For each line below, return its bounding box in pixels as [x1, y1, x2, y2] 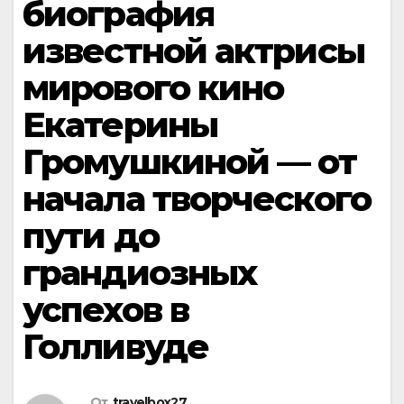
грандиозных [23, 252, 257, 294]
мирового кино [23, 67, 284, 109]
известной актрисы [23, 30, 364, 72]
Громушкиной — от [23, 141, 356, 183]
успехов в [23, 289, 188, 331]
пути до [23, 215, 159, 257]
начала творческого [23, 178, 371, 220]
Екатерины [23, 104, 217, 146]
